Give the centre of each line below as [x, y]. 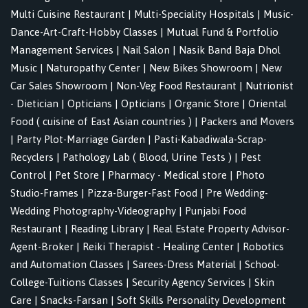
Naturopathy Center [93, 68]
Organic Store [207, 104]
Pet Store [77, 175]
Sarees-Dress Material [184, 265]
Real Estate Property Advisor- [221, 229]
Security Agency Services [189, 283]
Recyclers [32, 157]
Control [28, 175]
